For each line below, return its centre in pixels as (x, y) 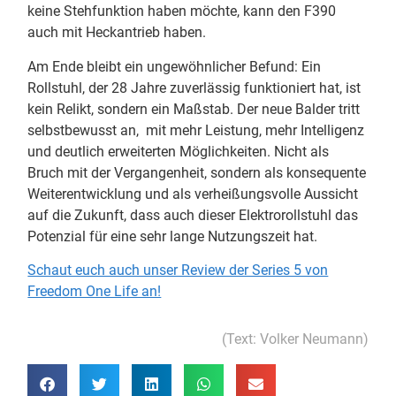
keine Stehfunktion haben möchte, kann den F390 (182, 11)
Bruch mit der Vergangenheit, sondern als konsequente (197, 172)
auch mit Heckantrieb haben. (117, 33)
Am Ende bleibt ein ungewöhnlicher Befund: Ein (175, 66)
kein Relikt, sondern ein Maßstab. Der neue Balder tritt (194, 109)
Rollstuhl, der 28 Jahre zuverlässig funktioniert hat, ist (194, 88)
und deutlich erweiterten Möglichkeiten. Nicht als (179, 151)
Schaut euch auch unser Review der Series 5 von (178, 270)
